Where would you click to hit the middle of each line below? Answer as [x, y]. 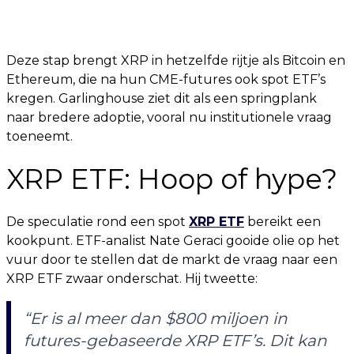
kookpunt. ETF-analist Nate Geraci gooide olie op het [173, 241]
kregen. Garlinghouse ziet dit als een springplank [162, 98]
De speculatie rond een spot [98, 222]
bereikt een [282, 222]
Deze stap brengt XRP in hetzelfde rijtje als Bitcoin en [176, 60]
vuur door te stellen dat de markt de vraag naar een [172, 260]
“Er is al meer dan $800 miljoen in [156, 318]
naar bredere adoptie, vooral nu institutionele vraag [169, 117]
